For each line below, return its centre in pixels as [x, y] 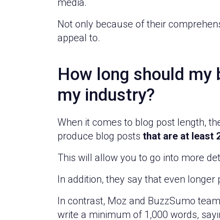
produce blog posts [100, 136]
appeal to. [80, 38]
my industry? [106, 95]
